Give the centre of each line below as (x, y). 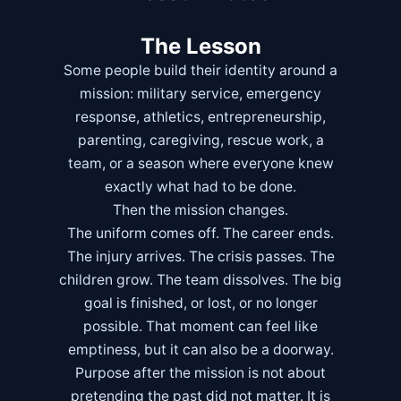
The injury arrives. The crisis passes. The (200, 257)
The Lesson (200, 47)
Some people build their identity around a (200, 71)
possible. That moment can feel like (200, 327)
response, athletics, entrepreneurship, (200, 117)
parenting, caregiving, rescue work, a (200, 141)
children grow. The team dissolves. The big (200, 280)
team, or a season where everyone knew (200, 164)
